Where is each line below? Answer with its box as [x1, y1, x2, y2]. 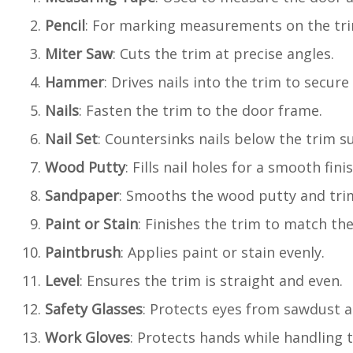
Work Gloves [45, 328, 130, 347]
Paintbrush [45, 243, 121, 262]
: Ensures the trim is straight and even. [80, 271, 343, 290]
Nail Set [45, 129, 98, 148]
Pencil [45, 16, 85, 35]
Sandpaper [45, 186, 119, 205]
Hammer [45, 72, 104, 91]
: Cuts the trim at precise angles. [113, 44, 334, 63]
